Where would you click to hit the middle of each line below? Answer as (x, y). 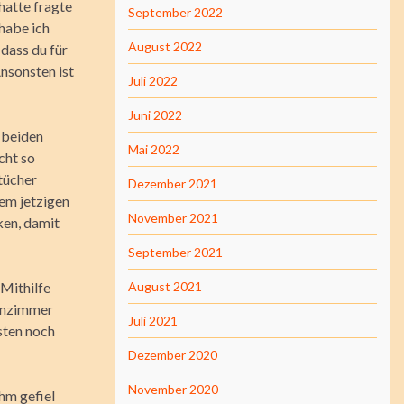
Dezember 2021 (173, 184)
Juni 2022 (155, 115)
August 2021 (165, 286)
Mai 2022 (154, 149)
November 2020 (173, 389)
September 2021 (175, 252)
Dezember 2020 (173, 355)
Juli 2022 (153, 81)
